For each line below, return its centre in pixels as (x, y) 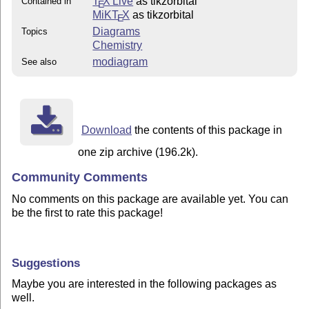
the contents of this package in (207, 130)
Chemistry (118, 46)
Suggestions (46, 263)
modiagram (120, 62)
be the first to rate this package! (88, 212)
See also (39, 62)
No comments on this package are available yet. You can (150, 199)
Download (106, 130)
